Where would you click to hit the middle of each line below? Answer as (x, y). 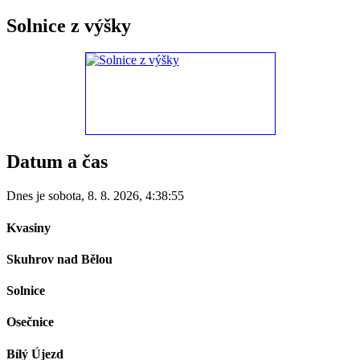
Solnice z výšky (69, 25)
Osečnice (30, 322)
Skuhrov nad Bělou (59, 259)
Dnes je (27, 196)
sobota (65, 196)
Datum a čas (57, 162)
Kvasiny (29, 227)
